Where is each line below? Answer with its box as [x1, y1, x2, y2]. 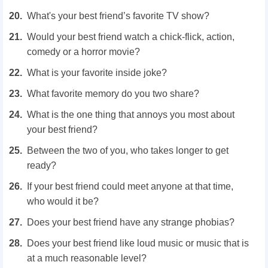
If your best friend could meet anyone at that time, [27, 181, 233, 191]
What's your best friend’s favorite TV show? [27, 10, 209, 21]
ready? [27, 160, 56, 170]
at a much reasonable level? [27, 252, 147, 263]
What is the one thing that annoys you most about [27, 109, 234, 120]
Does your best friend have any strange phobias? [27, 217, 234, 227]
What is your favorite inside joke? [27, 67, 167, 78]
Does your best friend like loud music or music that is [27, 237, 249, 248]
